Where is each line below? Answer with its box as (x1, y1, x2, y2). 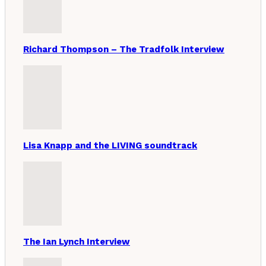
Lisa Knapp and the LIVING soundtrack (23, 140, 197, 151)
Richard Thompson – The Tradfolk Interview (23, 43, 224, 55)
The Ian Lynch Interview (23, 236, 130, 247)
